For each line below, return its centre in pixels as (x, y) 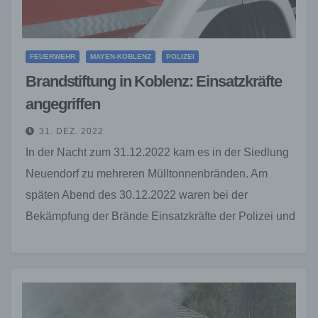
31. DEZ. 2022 (71, 131)
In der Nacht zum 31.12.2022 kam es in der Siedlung (157, 152)
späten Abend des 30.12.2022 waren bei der (137, 194)
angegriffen (63, 104)
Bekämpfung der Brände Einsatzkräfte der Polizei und (160, 216)
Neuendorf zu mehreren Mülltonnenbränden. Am (147, 173)
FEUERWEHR (53, 56)
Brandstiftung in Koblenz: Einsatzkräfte (154, 81)
